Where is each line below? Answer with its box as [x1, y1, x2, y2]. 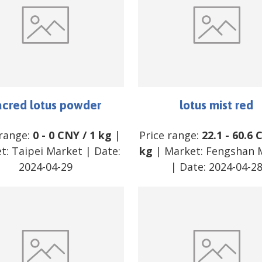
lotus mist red [180, 97, 254, 112]
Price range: [139, 127, 202, 142]
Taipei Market [12, 143, 83, 158]
